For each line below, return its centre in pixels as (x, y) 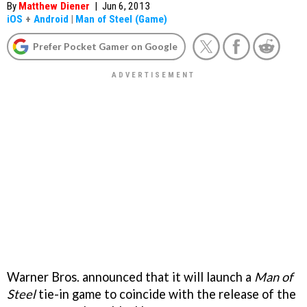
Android (51, 19)
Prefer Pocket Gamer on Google (105, 46)
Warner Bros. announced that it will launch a (131, 277)
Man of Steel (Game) (121, 19)
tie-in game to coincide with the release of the (166, 294)
